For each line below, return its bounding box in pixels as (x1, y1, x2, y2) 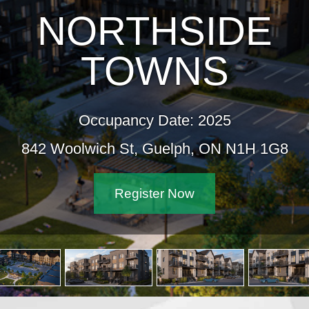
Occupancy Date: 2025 (78, 112, 231, 130)
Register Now (114, 186, 195, 201)
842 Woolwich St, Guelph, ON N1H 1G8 (21, 140, 288, 158)
